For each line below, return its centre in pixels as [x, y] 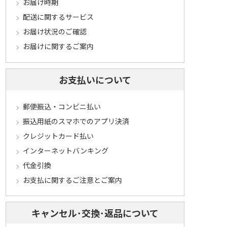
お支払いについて [95, 80]
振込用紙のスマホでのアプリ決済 [76, 121]
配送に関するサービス [58, 17]
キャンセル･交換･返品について [95, 213]
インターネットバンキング [65, 150]
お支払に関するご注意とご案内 [72, 180]
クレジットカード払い [58, 136]
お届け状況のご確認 [54, 32]
